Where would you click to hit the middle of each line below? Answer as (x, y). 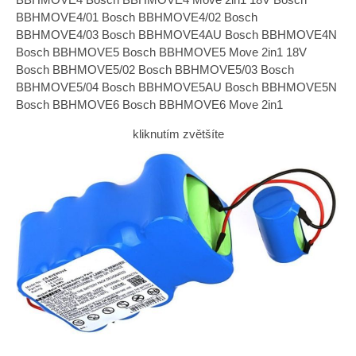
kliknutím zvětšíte (178, 134)
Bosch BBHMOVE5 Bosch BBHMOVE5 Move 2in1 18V (161, 52)
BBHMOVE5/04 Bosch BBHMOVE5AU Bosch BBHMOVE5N (176, 87)
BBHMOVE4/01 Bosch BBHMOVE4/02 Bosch (137, 17)
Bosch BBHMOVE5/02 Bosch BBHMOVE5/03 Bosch (155, 70)
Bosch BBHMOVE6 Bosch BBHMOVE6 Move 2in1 (149, 104)
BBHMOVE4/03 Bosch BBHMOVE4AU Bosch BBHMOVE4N (176, 35)
